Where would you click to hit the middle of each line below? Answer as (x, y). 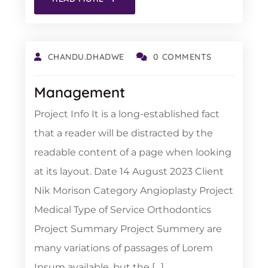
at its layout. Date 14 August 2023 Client (129, 171)
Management (80, 92)
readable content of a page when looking (133, 152)
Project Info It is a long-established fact (127, 114)
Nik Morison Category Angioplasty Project (134, 191)
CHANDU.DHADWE (86, 57)
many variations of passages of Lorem (124, 248)
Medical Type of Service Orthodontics (123, 210)
